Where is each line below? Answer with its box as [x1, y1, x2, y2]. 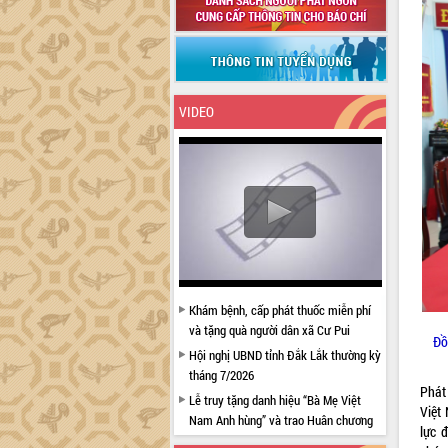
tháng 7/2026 [188, 366, 254, 384]
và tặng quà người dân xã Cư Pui [188, 321, 350, 339]
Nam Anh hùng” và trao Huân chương [188, 411, 373, 429]
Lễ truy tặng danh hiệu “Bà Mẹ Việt [188, 391, 361, 409]
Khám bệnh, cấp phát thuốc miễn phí [188, 301, 371, 319]
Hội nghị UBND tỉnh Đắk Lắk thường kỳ [188, 346, 381, 364]
